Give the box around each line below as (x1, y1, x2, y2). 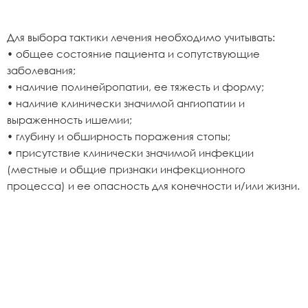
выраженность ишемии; (7, 113, 132, 126)
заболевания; (7, 64, 76, 76)
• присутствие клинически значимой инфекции (7, 146, 254, 159)
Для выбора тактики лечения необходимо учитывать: (7, 31, 275, 43)
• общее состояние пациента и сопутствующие (7, 47, 260, 60)
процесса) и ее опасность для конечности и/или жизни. (7, 179, 300, 192)
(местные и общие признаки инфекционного (7, 163, 245, 175)
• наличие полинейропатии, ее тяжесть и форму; (7, 80, 264, 93)
